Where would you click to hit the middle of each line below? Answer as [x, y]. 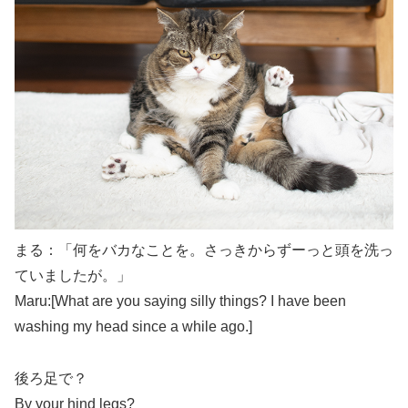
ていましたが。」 [73, 276]
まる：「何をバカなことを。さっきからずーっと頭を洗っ [204, 250]
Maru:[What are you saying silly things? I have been [180, 301]
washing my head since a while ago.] [133, 327]
